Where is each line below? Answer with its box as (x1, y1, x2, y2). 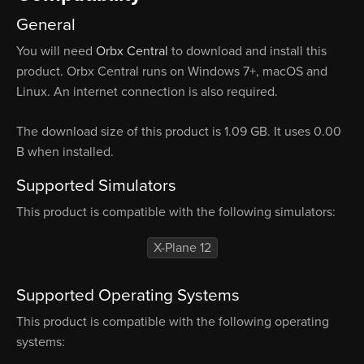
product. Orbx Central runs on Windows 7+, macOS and (16, 63, 327, 80)
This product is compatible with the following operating (16, 314, 329, 331)
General (16, 15, 76, 36)
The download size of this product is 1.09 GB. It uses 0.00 (16, 123, 341, 141)
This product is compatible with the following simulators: (16, 204, 336, 221)
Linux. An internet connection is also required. (16, 84, 278, 101)
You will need (16, 43, 96, 60)
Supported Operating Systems (16, 285, 240, 306)
